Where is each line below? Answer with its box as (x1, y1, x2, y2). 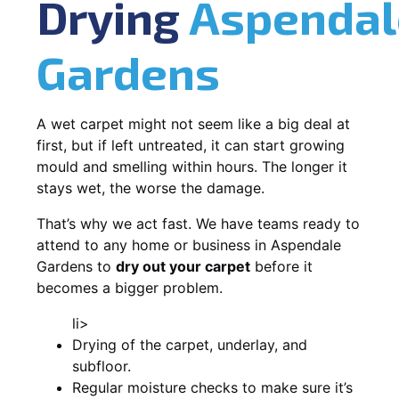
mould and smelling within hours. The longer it (37, 157, 347, 175)
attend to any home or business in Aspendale (37, 235, 341, 254)
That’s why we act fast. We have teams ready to (37, 214, 360, 232)
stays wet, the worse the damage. (37, 178, 265, 197)
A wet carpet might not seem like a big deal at (37, 114, 350, 133)
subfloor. (72, 356, 131, 375)
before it (250, 256, 313, 275)
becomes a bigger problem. (37, 278, 223, 297)
